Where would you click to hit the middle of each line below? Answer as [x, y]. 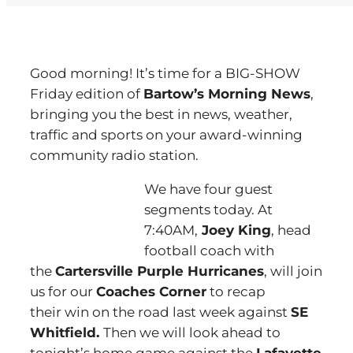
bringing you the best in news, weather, [161, 114]
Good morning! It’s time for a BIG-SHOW [165, 73]
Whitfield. [67, 333]
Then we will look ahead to [192, 333]
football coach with [209, 251]
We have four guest [208, 189]
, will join [293, 271]
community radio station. [114, 155]
